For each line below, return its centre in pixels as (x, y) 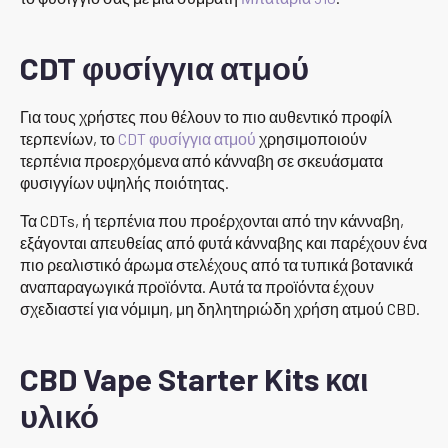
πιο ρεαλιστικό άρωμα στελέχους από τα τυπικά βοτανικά (216, 264)
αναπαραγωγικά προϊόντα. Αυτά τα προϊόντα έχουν (197, 286)
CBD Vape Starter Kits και (194, 378)
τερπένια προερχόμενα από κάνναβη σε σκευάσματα (201, 160)
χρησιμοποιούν (311, 138)
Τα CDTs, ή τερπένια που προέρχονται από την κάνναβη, (212, 220)
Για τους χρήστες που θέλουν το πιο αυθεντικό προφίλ (206, 116)
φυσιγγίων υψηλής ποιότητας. (124, 182)
